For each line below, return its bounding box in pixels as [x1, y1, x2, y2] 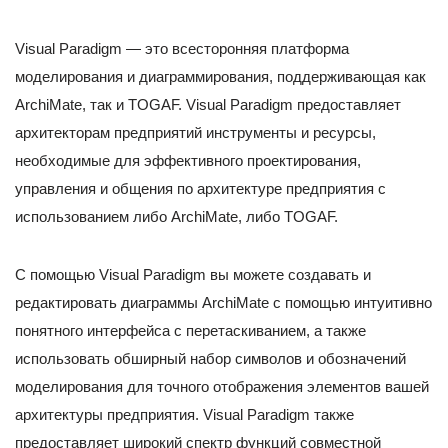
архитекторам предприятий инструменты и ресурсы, [15, 124, 376, 142]
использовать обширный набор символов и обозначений [15, 350, 406, 368]
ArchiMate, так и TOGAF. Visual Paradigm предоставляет [15, 96, 401, 114]
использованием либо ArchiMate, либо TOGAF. [15, 208, 338, 226]
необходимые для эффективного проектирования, [15, 152, 361, 170]
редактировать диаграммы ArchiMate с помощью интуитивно [15, 294, 432, 312]
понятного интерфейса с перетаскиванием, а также [15, 322, 366, 340]
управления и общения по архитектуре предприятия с [15, 180, 386, 198]
